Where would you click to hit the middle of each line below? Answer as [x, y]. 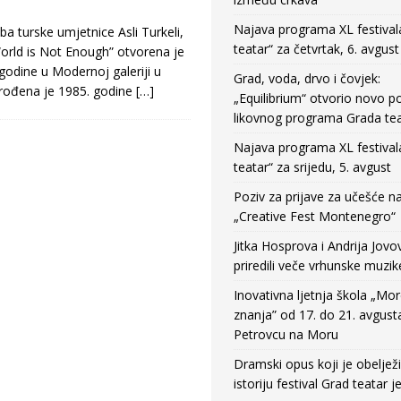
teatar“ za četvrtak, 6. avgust [316, 49]
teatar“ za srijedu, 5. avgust [312, 167]
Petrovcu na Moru [286, 334]
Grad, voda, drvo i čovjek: [307, 78]
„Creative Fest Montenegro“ [314, 216]
